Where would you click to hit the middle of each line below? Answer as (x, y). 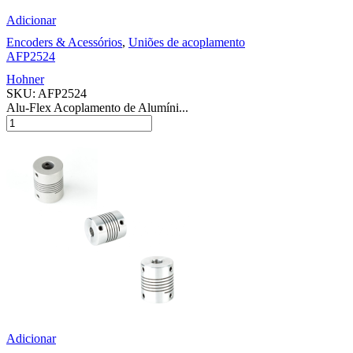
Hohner (25, 80)
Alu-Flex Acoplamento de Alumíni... (97, 108)
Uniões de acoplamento (187, 43)
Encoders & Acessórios (64, 43)
